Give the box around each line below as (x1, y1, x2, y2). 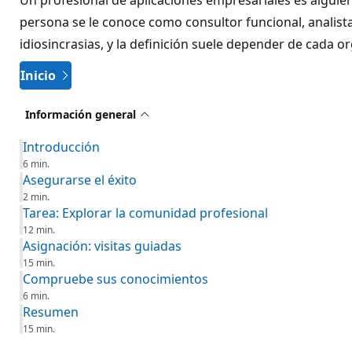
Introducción (23, 138, 100, 156)
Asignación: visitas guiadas (23, 237, 181, 255)
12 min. (23, 223, 55, 236)
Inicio (20, 66, 56, 84)
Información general (25, 106, 136, 122)
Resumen (23, 303, 79, 321)
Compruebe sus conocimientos (23, 270, 208, 288)
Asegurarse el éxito (23, 171, 137, 189)
